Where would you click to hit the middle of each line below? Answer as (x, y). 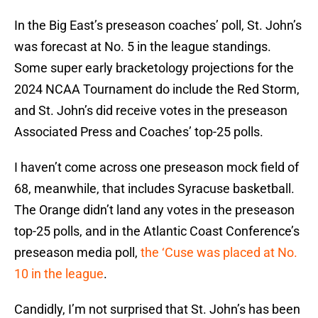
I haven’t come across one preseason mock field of (157, 168)
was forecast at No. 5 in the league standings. (143, 47)
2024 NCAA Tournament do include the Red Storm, (157, 89)
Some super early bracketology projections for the (154, 68)
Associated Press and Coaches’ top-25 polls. (139, 132)
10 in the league (59, 274)
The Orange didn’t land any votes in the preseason (154, 210)
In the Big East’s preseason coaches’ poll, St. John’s (158, 26)
